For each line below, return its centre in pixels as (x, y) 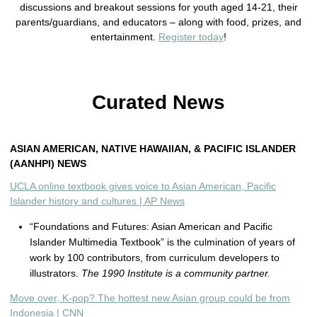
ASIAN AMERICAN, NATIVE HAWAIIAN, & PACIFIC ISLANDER (153, 149)
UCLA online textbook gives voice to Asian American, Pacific (143, 186)
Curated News (158, 102)
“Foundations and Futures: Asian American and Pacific (151, 226)
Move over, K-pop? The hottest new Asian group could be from (150, 298)
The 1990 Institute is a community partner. (176, 273)
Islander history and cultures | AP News (97, 201)
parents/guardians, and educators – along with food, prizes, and (158, 22)
